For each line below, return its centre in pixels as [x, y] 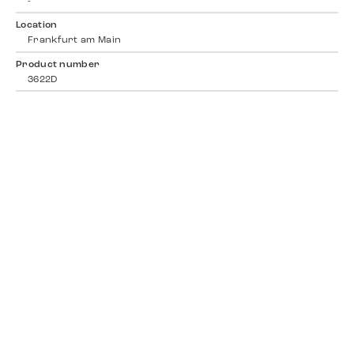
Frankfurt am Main [75, 41]
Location [37, 26]
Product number [58, 64]
